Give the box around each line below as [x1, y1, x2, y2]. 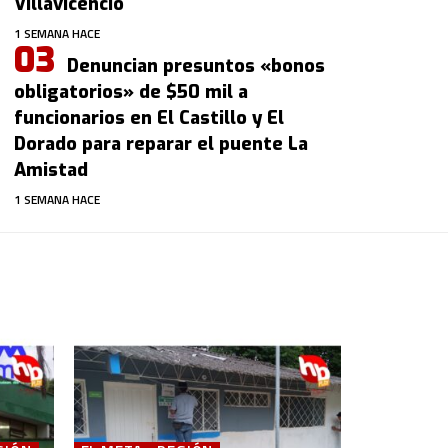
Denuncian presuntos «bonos [67, 53, 326, 78]
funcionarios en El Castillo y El [14, 105, 285, 130]
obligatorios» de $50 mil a [14, 79, 249, 104]
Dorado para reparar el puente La [14, 131, 309, 156]
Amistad [14, 157, 89, 182]
